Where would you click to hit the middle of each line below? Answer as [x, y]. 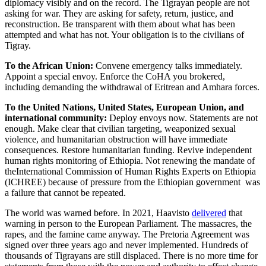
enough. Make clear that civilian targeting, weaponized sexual [120, 128]
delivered [209, 213]
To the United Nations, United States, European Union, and [124, 107]
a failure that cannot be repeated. [65, 192]
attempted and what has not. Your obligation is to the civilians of [124, 34]
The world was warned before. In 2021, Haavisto [98, 213]
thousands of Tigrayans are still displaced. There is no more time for [131, 255]
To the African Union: [49, 65]
